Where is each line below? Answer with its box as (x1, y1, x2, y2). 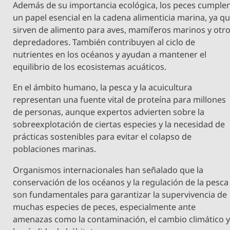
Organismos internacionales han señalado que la (13, 164, 204, 176)
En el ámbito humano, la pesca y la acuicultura (13, 82, 193, 93)
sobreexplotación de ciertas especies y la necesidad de (13, 119, 225, 130)
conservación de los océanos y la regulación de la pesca (13, 176, 229, 188)
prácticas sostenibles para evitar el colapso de (13, 131, 192, 143)
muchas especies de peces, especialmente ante (13, 201, 196, 213)
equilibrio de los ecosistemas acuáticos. (13, 61, 167, 73)
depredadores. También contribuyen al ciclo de (13, 36, 196, 48)
